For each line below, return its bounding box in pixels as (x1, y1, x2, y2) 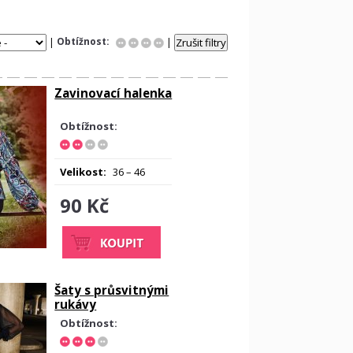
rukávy (54, 296, 97, 312)
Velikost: (60, 165, 107, 179)
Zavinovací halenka (54, 85, 173, 101)
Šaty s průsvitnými (54, 282, 169, 298)
